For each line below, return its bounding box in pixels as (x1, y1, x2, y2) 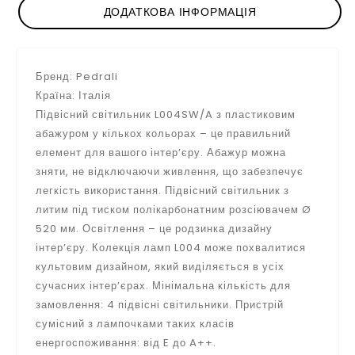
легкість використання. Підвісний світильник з (36, 183, 289, 198)
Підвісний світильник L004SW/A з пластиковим (36, 107, 296, 122)
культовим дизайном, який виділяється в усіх (36, 259, 284, 274)
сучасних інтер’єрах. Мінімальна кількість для (36, 278, 291, 293)
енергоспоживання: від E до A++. (36, 335, 216, 350)
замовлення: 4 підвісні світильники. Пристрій (36, 297, 284, 312)
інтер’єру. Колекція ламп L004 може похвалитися (36, 240, 306, 255)
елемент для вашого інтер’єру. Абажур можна (36, 145, 286, 160)
